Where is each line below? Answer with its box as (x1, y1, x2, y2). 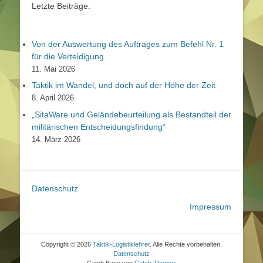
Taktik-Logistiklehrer (93, 240, 150, 248)
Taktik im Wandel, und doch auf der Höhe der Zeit (32, 80, 215, 90)
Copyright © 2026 (41, 240, 93, 248)
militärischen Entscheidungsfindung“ (32, 122, 166, 131)
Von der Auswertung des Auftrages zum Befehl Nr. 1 (32, 39, 224, 49)
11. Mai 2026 (32, 64, 75, 73)
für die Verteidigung (32, 51, 104, 61)
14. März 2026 (32, 134, 80, 144)
